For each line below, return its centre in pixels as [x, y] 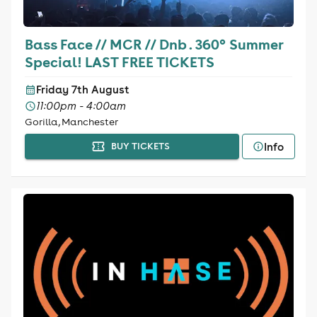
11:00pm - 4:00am [81, 106]
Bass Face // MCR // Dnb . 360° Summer [154, 44]
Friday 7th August [82, 90]
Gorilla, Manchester [71, 122]
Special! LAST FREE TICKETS [119, 62]
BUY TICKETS [140, 146]
